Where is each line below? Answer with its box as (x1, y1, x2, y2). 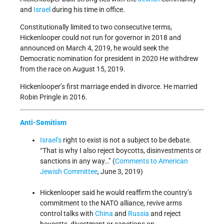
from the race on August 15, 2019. (20, 65, 127, 73)
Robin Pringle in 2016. (20, 93, 87, 101)
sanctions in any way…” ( (40, 157, 115, 165)
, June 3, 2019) (97, 167, 143, 176)
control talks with (40, 209, 95, 218)
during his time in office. (50, 5, 125, 14)
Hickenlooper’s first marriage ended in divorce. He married (20, 82, 197, 91)
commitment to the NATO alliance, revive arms (40, 199, 182, 207)
